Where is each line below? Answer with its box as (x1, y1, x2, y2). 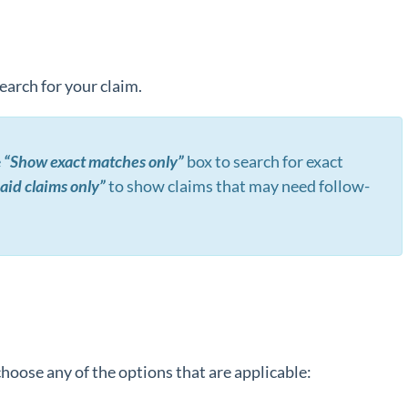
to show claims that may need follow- (108, 176, 370, 196)
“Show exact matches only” (3, 151, 184, 171)
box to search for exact (183, 151, 343, 171)
